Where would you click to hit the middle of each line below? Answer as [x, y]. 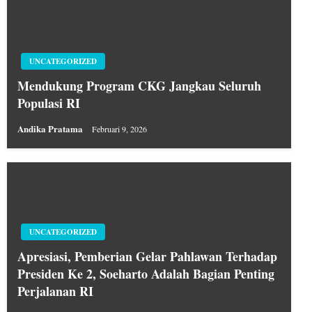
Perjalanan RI [55, 291]
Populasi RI [49, 103]
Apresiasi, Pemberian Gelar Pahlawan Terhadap [147, 256]
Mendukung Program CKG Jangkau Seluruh [139, 86]
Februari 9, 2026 [119, 129]
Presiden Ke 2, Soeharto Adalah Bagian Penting [146, 274]
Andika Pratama [51, 129]
